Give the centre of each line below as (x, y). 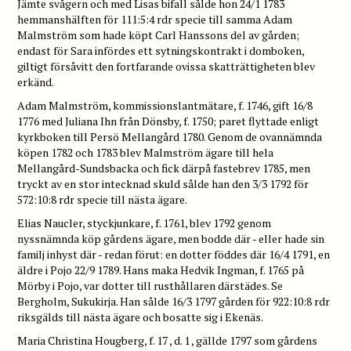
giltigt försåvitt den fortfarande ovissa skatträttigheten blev (166, 66)
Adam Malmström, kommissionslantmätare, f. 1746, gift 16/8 (165, 105)
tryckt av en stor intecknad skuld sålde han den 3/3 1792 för (163, 183)
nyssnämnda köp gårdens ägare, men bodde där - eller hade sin (171, 238)
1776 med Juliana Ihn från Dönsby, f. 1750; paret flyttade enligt (168, 121)
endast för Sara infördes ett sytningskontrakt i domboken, (161, 50)
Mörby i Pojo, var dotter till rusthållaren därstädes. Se (150, 285)
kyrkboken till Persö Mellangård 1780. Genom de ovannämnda (170, 136)
